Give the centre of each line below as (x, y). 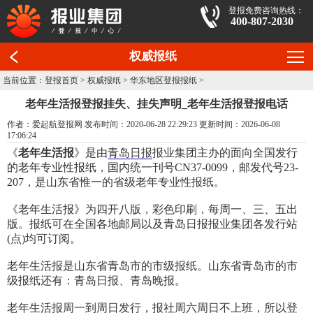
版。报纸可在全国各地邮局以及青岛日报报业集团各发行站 (152, 224)
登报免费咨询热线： (266, 10)
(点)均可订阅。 (44, 239)
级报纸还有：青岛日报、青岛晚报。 (96, 281)
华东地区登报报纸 (164, 81)
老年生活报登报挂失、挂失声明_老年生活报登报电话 (156, 104)
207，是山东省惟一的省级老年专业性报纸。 (116, 182)
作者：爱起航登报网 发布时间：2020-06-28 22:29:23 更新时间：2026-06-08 (144, 125)
